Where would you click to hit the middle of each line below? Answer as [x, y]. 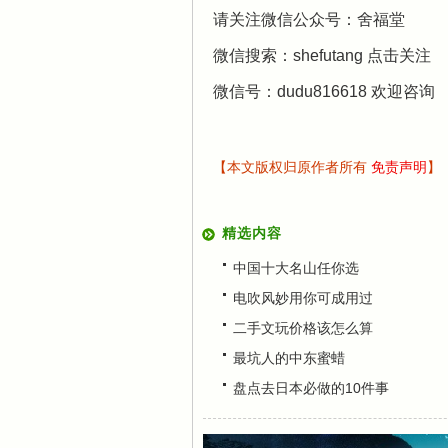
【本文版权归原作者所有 [292, 167]
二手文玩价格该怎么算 [303, 328]
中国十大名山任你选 [296, 268]
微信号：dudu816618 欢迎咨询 [324, 91]
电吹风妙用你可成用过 [303, 298]
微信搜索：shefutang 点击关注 [322, 55]
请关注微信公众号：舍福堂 [309, 19]
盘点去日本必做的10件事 [311, 388]
